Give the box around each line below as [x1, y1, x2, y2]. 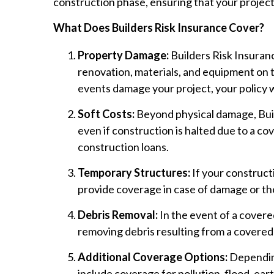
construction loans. [78, 140, 169, 154]
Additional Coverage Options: [78, 250, 228, 264]
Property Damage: [78, 48, 169, 62]
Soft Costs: [78, 107, 135, 121]
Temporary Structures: [78, 166, 190, 180]
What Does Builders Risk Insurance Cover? [53, 21, 264, 35]
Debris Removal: [78, 208, 158, 222]
